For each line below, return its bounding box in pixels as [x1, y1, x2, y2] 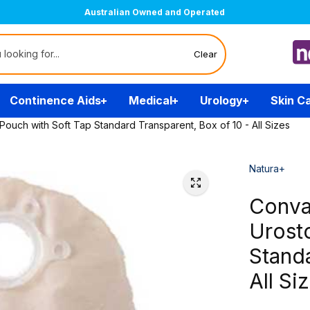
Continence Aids [9, 93, 101, 107]
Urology [199, 93, 243, 107]
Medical [128, 93, 172, 107]
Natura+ [248, 163, 285, 174]
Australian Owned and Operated [84, 7, 226, 17]
